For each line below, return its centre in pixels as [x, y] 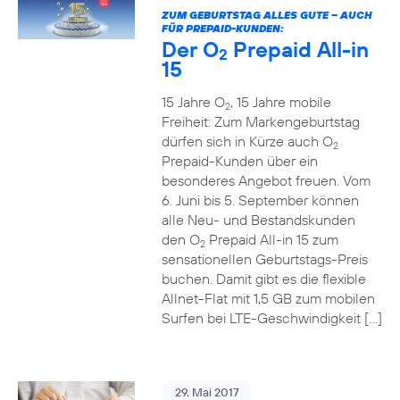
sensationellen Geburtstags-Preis [264, 259]
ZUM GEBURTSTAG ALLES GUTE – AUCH [267, 15]
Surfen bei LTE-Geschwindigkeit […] [271, 318]
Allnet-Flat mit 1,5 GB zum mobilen [268, 298]
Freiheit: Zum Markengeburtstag [260, 121]
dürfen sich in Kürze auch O [247, 141]
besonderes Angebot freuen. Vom [266, 180]
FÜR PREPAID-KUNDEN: [222, 28]
